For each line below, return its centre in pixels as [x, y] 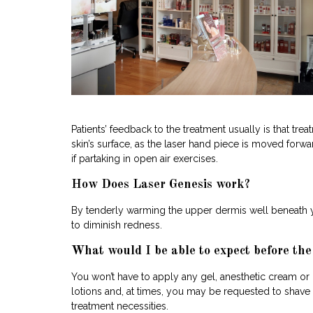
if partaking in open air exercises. [145, 159]
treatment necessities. [120, 306]
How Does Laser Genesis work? [161, 184]
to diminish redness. [117, 225]
